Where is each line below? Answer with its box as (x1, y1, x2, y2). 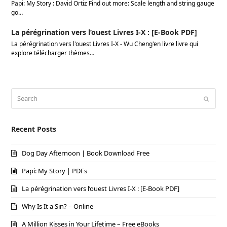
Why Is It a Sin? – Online (22, 201, 94, 211)
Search (11, 89, 32, 98)
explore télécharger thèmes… (11, 49, 95, 57)
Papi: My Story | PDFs (22, 166, 88, 175)
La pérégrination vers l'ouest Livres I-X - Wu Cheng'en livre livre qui (11, 40, 199, 48)
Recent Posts (11, 124, 57, 134)
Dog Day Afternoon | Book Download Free (22, 148, 150, 158)
